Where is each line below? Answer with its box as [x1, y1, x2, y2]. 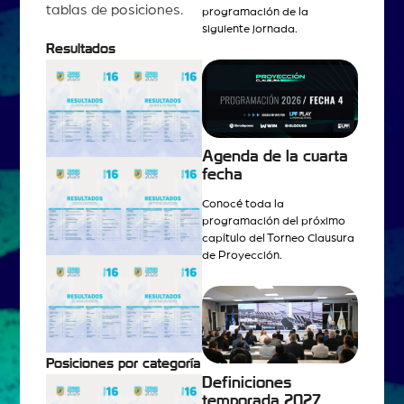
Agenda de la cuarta [202, 148, 348, 164]
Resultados [45, 41, 115, 56]
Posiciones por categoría [45, 356, 200, 372]
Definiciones [202, 374, 291, 390]
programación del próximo [202, 215, 345, 227]
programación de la [202, 5, 308, 18]
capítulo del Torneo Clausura [202, 232, 354, 244]
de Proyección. [202, 249, 282, 262]
